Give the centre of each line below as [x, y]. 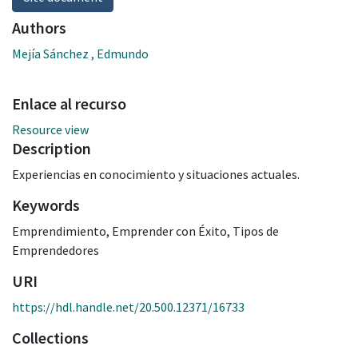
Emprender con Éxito [169, 231]
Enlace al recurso [69, 103]
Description [52, 148]
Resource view [50, 129]
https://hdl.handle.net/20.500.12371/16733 [128, 306]
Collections [50, 337]
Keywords [46, 205]
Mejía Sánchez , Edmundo [80, 53]
